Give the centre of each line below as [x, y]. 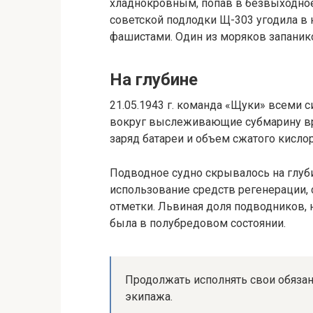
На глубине [154, 80]
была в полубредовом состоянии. [198, 223]
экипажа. [149, 297]
